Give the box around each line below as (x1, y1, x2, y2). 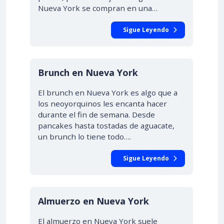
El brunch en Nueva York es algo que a (38, 87, 177, 97)
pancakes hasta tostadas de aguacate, (38, 120, 174, 130)
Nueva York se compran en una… (38, 3, 157, 13)
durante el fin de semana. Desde (38, 109, 155, 119)
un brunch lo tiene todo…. (38, 131, 131, 141)
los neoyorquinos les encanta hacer (38, 98, 167, 108)
